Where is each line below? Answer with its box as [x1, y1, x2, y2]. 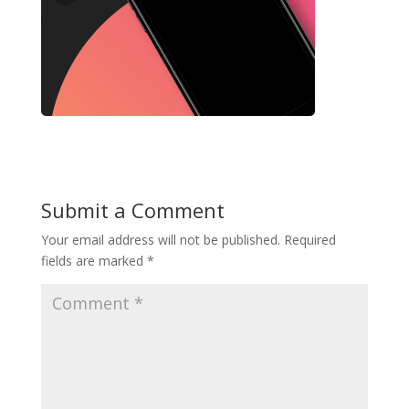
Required [283, 231, 336, 248]
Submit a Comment [40, 196, 225, 224]
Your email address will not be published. [40, 231, 280, 248]
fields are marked [40, 252, 147, 269]
